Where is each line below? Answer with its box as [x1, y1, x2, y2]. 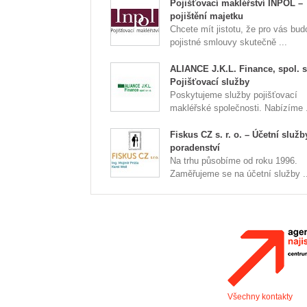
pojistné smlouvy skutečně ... [170, 37, 287, 47]
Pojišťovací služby [170, 77, 249, 87]
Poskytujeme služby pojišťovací [170, 90, 297, 100]
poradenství [170, 143, 220, 153]
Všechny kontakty [228, 292, 293, 302]
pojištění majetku [170, 11, 243, 21]
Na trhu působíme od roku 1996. [170, 156, 297, 166]
